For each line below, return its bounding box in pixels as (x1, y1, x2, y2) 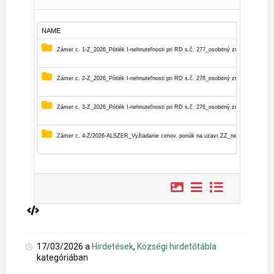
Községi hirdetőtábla (137, 241, 217, 251)
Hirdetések (92, 241, 133, 251)
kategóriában (37, 252, 88, 262)
